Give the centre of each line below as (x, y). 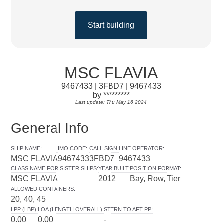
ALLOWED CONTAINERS (43, 189)
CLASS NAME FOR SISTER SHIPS (54, 168)
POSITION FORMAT (155, 168)
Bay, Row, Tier (155, 178)
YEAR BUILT (113, 168)
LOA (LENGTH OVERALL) (70, 209)
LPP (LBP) (24, 209)
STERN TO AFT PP (128, 209)
